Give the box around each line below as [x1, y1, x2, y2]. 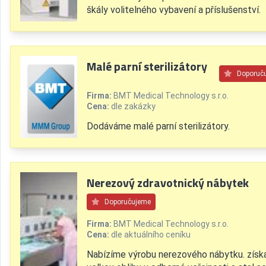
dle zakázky [109, 102, 156, 111]
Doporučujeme [104, 198, 151, 206]
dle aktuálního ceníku [109, 230, 191, 239]
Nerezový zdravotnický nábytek [87, 173, 249, 192]
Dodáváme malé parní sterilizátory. [87, 121, 230, 132]
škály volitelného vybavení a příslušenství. [87, 4, 261, 15]
